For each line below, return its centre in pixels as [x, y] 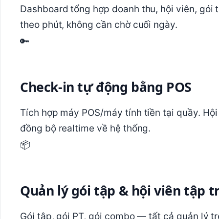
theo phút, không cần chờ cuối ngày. [99, 24]
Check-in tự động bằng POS [106, 87]
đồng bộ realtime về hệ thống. [86, 128]
